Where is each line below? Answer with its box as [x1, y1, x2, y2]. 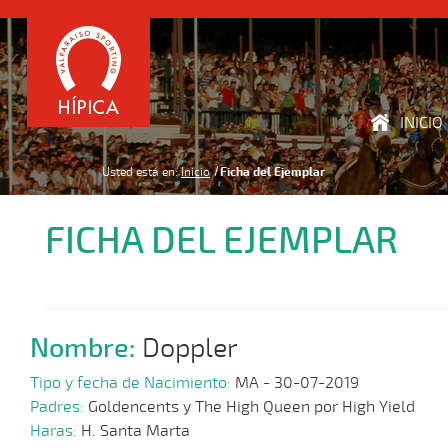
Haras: [30, 421, 81, 442]
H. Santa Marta [81, 421, 190, 442]
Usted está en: [102, 165, 178, 179]
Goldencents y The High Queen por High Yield [88, 397, 415, 418]
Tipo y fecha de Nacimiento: [30, 373, 235, 394]
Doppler [142, 331, 238, 365]
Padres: [30, 397, 88, 418]
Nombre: [30, 330, 142, 365]
